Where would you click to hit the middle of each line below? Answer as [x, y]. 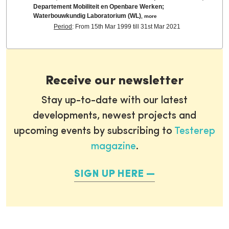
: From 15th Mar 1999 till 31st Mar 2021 [127, 26]
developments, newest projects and [114, 116]
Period [63, 26]
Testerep [195, 131]
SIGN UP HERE [109, 174]
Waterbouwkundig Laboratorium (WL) [87, 16]
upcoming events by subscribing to [94, 131]
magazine [113, 147]
